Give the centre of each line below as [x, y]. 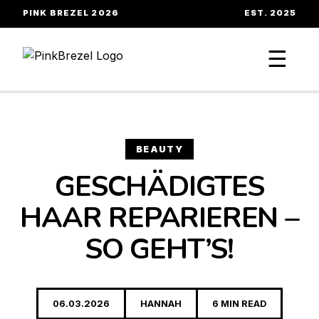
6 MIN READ [239, 304]
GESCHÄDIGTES [159, 187]
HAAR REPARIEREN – [159, 218]
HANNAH [161, 304]
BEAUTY [159, 149]
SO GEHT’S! [159, 249]
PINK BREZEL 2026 [71, 13]
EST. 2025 [270, 13]
